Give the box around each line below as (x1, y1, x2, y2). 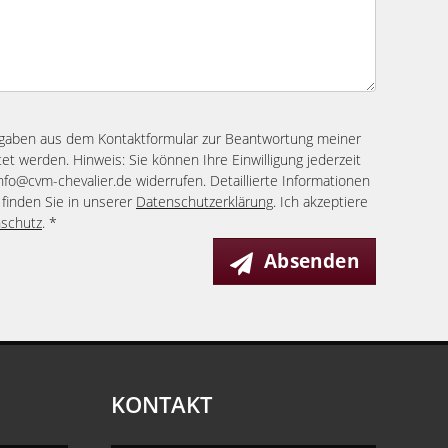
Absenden (263, 248, 359, 274)
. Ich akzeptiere (273, 192, 368, 211)
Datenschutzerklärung (136, 192, 273, 211)
